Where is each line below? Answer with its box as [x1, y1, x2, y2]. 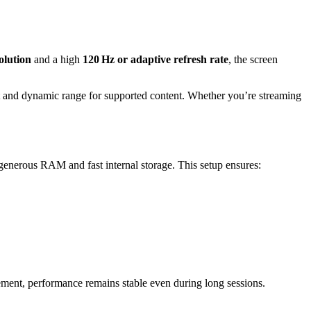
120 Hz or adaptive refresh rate [83, 53, 228, 66]
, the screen [228, 53, 278, 66]
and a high [31, 53, 83, 66]
